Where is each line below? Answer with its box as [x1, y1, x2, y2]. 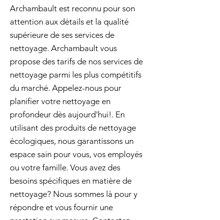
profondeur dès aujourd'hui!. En [10, 110, 125, 119]
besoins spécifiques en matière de [10, 176, 132, 186]
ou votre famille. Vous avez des [10, 163, 120, 172]
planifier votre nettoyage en [10, 96, 110, 106]
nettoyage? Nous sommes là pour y [10, 189, 137, 199]
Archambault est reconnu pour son [10, 3, 135, 13]
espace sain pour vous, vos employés [10, 149, 142, 159]
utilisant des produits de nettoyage [10, 123, 136, 133]
